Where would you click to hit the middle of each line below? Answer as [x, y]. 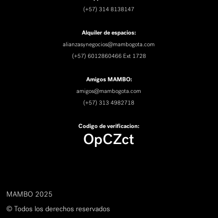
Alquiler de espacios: [109, 33]
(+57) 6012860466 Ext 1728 [109, 56]
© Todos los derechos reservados [58, 209]
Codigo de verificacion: [109, 126]
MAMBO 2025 [30, 194]
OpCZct [109, 139]
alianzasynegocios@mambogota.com [109, 45]
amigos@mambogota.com [109, 91]
